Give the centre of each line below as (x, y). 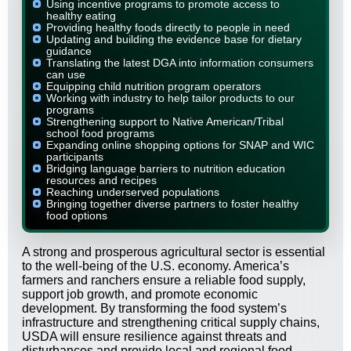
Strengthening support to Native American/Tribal (165, 122)
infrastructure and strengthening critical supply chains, (171, 323)
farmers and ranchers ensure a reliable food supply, (164, 280)
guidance (69, 51)
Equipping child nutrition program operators (154, 87)
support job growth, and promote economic (140, 295)
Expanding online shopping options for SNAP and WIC (180, 145)
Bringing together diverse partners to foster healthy (172, 204)
